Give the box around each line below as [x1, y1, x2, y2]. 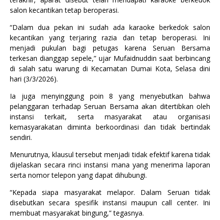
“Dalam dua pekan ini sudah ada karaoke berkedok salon [10, 23, 210, 32]
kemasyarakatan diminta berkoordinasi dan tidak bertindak [10, 122, 210, 132]
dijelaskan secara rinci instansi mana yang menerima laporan [10, 160, 210, 169]
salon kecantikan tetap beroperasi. [10, 5, 119, 15]
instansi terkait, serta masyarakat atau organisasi [10, 112, 210, 121]
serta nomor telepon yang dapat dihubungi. [10, 170, 147, 180]
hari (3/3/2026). [10, 74, 58, 83]
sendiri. [10, 133, 32, 142]
